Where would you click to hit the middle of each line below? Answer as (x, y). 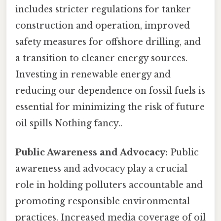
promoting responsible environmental (103, 202)
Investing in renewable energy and (93, 75)
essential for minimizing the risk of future (110, 107)
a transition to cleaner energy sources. (101, 58)
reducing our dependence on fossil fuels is (110, 91)
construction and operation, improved (103, 26)
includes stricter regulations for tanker (103, 10)
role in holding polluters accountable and (109, 185)
